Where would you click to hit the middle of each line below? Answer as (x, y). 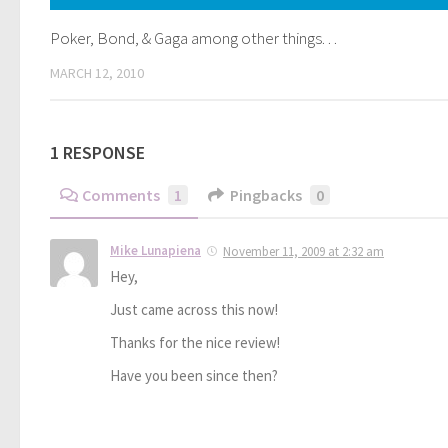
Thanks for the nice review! (195, 342)
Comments (121, 194)
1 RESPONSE (97, 152)
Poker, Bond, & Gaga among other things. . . (193, 37)
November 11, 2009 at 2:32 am (303, 251)
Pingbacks (266, 194)
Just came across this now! (194, 309)
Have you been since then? (194, 375)
